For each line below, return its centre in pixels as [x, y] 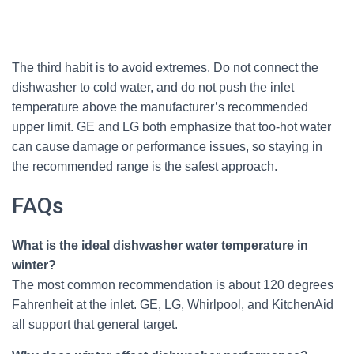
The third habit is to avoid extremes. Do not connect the [165, 68]
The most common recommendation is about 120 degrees [173, 285]
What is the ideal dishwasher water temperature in [160, 245]
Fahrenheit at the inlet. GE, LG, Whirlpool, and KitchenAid [173, 305]
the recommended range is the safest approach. [145, 166]
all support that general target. [95, 324]
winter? [34, 265]
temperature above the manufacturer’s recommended [160, 107]
